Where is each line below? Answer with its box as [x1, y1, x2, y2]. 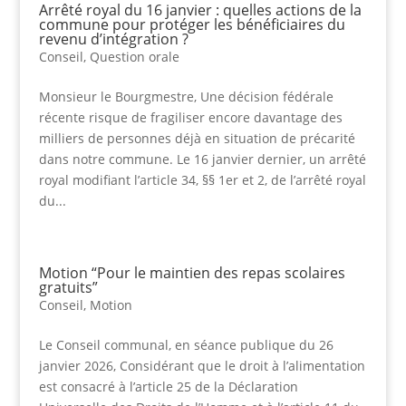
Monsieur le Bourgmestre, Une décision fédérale [38, 88, 333, 106]
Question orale [89, 48, 179, 66]
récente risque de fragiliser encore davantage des [38, 109, 343, 127]
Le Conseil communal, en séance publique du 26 [38, 336, 333, 354]
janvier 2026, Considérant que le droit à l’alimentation [38, 357, 365, 375]
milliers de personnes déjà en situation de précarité [38, 130, 355, 148]
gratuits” [38, 277, 98, 298]
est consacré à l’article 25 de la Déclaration [38, 378, 298, 396]
